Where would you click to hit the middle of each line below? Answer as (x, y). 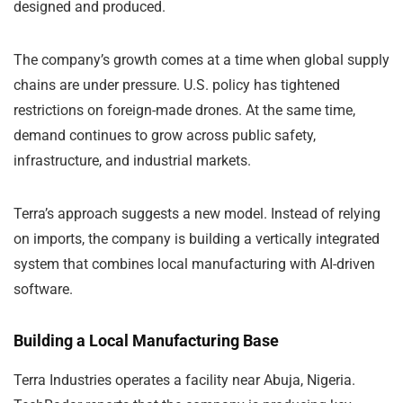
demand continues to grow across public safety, (165, 135)
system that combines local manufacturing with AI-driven (194, 264)
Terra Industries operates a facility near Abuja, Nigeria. (184, 380)
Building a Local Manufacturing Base (146, 340)
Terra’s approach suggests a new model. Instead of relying (197, 213)
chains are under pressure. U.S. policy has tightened (177, 85)
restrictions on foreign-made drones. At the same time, (184, 110)
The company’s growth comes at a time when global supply (201, 59)
